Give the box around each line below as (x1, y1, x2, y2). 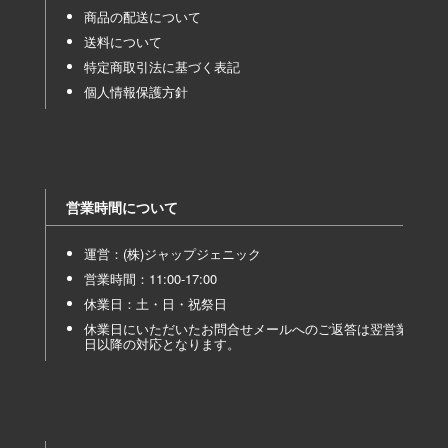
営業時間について (65, 196, 178, 217)
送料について (83, 31, 162, 51)
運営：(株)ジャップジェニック (83, 243, 261, 263)
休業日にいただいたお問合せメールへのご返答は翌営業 (83, 318, 409, 338)
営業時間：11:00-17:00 (83, 268, 217, 288)
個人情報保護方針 (83, 81, 188, 101)
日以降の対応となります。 (83, 333, 240, 353)
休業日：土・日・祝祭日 (83, 293, 227, 313)
